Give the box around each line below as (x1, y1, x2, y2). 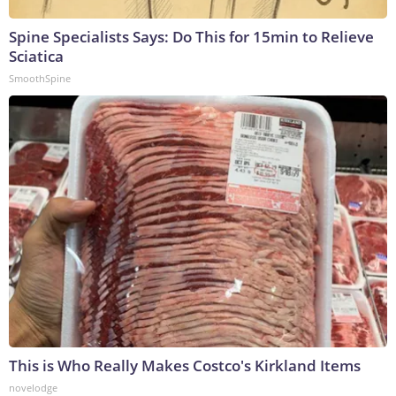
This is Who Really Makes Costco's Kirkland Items (9, 355, 361, 377)
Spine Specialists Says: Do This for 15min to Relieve (9, 27, 374, 48)
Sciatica (9, 46, 64, 67)
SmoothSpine (9, 72, 71, 86)
